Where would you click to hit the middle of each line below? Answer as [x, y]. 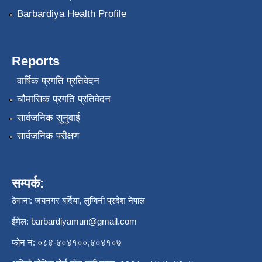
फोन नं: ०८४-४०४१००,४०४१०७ [67, 242]
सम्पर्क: [28, 183]
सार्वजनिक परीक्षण [48, 136]
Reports [36, 61]
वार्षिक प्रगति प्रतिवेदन [58, 81]
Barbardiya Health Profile [71, 14]
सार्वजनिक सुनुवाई [48, 118]
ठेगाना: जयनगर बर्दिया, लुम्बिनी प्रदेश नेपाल [78, 200]
